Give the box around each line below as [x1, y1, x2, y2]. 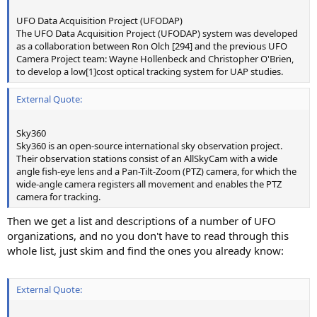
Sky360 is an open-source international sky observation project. [16, 139, 282, 153]
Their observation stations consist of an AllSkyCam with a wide [16, 152, 277, 166]
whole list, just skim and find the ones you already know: [7, 243, 284, 258]
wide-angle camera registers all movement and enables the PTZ [16, 178, 282, 191]
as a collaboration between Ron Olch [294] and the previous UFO [16, 39, 287, 52]
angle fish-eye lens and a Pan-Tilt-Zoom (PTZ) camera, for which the [16, 165, 296, 178]
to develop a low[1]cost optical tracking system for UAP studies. [16, 64, 283, 78]
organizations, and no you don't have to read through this [7, 228, 289, 243]
